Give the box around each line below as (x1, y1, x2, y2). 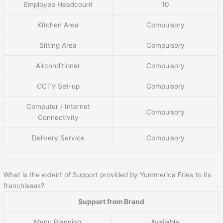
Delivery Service (31, 133, 85, 142)
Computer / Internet (26, 102, 90, 111)
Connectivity (37, 113, 79, 121)
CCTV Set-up (36, 82, 80, 90)
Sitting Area (39, 41, 77, 49)
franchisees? (3, 182, 45, 190)
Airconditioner (36, 61, 81, 70)
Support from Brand (78, 198, 145, 206)
